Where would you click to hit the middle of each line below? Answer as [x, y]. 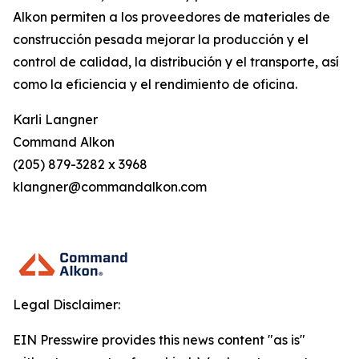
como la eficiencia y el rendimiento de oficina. [155, 84]
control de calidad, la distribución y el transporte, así [176, 62]
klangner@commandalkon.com [110, 187]
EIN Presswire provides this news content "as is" [159, 340]
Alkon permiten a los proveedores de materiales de [171, 17]
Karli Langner [55, 119]
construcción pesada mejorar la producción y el [161, 39]
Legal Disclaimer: [67, 305]
